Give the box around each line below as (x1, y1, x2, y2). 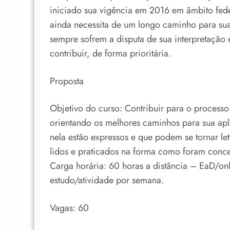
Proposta (50, 74, 84, 88)
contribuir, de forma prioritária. (50, 47, 171, 61)
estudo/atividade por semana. (50, 174, 164, 187)
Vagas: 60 (50, 201, 89, 215)
